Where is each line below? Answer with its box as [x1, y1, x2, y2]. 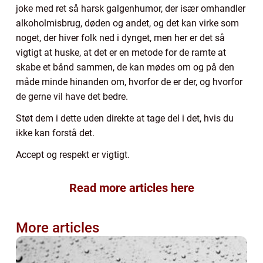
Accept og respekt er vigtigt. [16, 149, 132, 160]
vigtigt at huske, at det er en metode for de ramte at [16, 46, 226, 58]
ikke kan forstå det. [16, 127, 95, 139]
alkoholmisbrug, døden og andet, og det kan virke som [16, 17, 239, 29]
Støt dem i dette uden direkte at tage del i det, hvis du [16, 112, 234, 124]
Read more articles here [69, 180, 194, 195]
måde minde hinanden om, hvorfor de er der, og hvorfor [16, 76, 242, 87]
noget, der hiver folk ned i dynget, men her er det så [16, 32, 225, 43]
